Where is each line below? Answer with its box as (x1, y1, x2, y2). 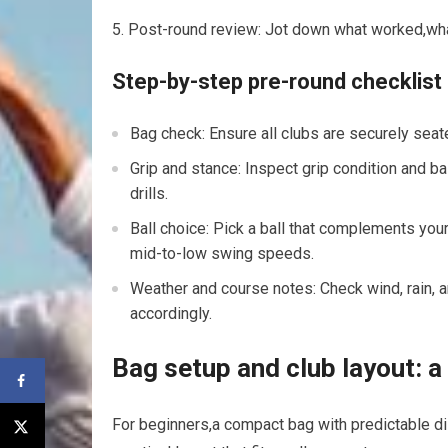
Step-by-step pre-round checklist (112, 69, 442, 95)
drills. (130, 184, 168, 204)
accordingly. (130, 304, 212, 324)
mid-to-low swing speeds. (130, 244, 314, 264)
